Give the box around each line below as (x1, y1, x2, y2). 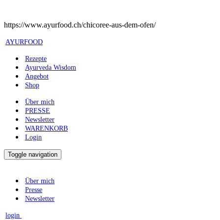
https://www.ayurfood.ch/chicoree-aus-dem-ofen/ (4, 21, 156, 29)
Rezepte (25, 55, 47, 62)
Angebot (25, 73, 49, 80)
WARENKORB (25, 125, 68, 132)
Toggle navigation (8, 151, 57, 158)
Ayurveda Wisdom (25, 64, 76, 71)
